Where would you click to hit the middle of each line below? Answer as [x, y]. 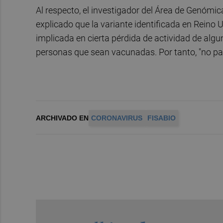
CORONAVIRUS [117, 118]
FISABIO [162, 118]
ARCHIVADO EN [62, 118]
